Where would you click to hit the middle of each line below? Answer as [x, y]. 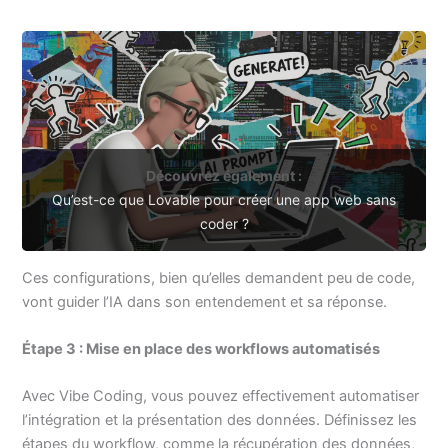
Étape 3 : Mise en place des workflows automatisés [201, 348]
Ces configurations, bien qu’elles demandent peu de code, [219, 277]
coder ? [224, 223]
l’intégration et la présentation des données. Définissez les [220, 420]
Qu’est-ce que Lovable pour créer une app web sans [224, 199]
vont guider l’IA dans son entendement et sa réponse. [205, 301]
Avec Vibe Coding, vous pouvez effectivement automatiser [221, 396]
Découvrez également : [224, 175]
